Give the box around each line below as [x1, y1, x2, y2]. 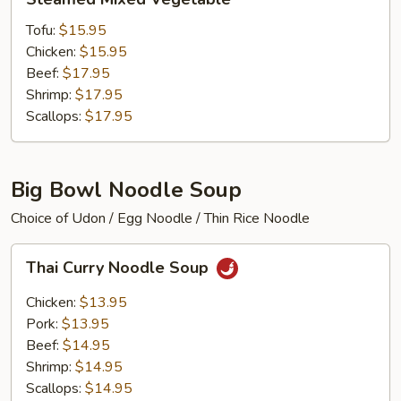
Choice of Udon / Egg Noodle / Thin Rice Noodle [11, 209, 310, 228]
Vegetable [11, 19, 76, 38]
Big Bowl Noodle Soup [11, 175, 242, 204]
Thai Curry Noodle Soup [26, 257, 213, 279]
